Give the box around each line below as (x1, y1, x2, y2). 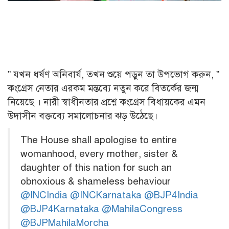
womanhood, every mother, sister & (20, 148, 178, 160)
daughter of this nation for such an (20, 162, 172, 174)
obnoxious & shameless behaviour (20, 175, 171, 188)
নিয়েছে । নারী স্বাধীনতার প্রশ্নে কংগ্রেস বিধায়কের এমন (8, 96, 205, 108)
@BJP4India (144, 189, 198, 201)
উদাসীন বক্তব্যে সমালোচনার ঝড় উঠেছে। (8, 110, 157, 122)
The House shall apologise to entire (20, 134, 177, 146)
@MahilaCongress (102, 203, 182, 215)
